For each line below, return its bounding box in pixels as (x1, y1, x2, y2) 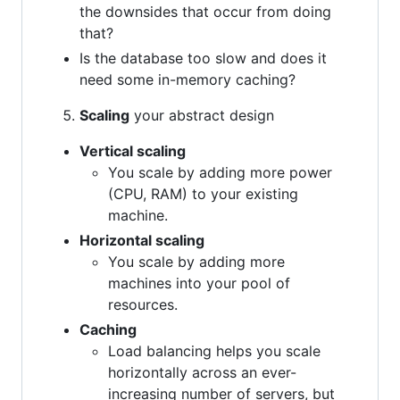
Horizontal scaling (79, 230, 204, 249)
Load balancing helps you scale (108, 341, 321, 360)
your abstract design (129, 105, 274, 124)
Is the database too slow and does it (79, 48, 327, 67)
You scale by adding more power (108, 162, 332, 181)
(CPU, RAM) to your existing (108, 184, 298, 203)
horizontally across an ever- (108, 362, 296, 381)
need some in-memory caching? (79, 70, 296, 88)
